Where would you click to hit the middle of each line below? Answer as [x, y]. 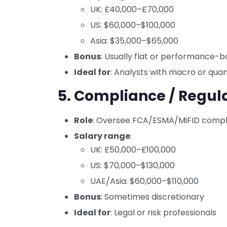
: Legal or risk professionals [163, 213]
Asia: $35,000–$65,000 [134, 41]
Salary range [102, 136]
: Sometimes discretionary [153, 197]
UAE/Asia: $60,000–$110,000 [144, 181]
